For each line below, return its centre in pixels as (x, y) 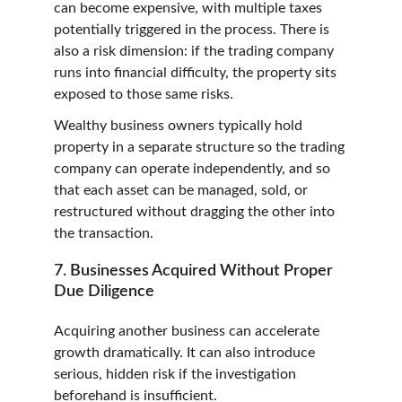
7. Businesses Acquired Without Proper (195, 271)
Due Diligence (104, 291)
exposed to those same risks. (144, 95)
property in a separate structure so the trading (201, 148)
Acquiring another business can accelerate (188, 331)
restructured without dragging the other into (196, 212)
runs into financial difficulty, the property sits (197, 73)
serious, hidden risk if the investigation (177, 374)
